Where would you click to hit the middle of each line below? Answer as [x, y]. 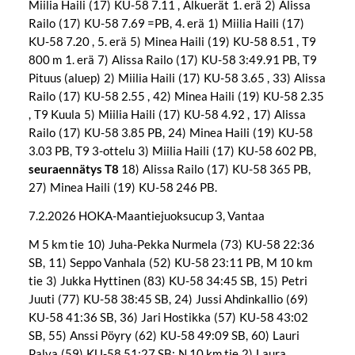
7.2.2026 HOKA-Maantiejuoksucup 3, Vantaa [146, 216]
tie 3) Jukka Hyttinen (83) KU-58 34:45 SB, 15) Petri [168, 280]
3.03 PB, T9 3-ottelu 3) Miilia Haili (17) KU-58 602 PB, [174, 151]
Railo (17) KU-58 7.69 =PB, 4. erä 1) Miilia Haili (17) [168, 23]
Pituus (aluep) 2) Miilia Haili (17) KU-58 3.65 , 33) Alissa [177, 78]
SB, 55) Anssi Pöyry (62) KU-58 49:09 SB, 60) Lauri [164, 335]
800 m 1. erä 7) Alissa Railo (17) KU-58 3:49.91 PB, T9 [172, 60]
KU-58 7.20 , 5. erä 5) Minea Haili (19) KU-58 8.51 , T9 [172, 42]
